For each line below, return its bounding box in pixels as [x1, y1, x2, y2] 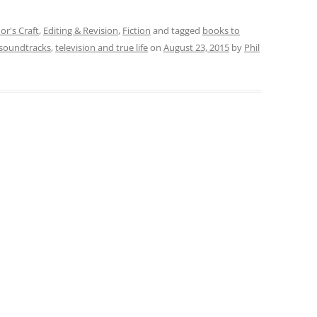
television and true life [55, 41, 148, 54]
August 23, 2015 [163, 41, 229, 54]
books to [202, 24, 240, 37]
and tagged [151, 24, 202, 37]
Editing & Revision [43, 24, 118, 37]
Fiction [122, 24, 151, 37]
